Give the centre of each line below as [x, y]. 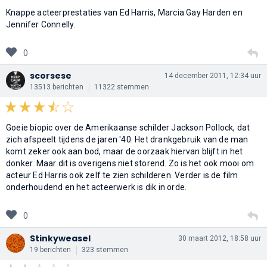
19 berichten [50, 249]
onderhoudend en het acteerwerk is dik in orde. [97, 187]
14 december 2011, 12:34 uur [213, 75]
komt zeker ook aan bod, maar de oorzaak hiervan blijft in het [125, 151]
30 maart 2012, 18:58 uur [220, 238]
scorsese [51, 75]
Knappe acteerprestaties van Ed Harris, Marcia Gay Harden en [124, 12]
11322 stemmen [122, 87]
